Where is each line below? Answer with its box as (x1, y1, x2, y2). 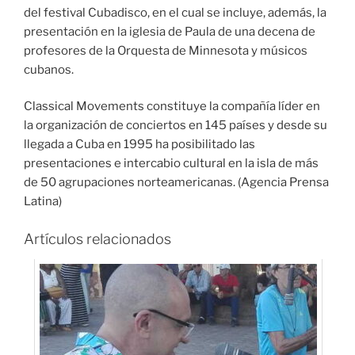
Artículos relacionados (24, 230, 171, 247)
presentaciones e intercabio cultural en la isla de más (24, 156, 319, 171)
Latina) (24, 194, 62, 209)
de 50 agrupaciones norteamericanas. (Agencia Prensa (24, 175, 329, 190)
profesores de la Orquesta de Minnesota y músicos (24, 43, 307, 58)
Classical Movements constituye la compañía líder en (24, 99, 320, 114)
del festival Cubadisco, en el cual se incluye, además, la (24, 5, 326, 20)
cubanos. (24, 62, 74, 77)
